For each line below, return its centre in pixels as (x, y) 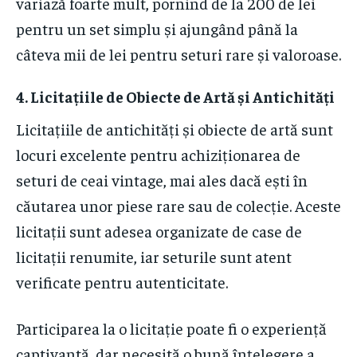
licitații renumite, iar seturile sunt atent (154, 257)
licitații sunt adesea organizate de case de (159, 231)
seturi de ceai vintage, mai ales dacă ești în (162, 180)
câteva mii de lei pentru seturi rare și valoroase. (178, 54)
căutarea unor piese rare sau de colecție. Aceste (178, 206)
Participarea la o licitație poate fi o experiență (171, 328)
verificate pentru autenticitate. (122, 282)
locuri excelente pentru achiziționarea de (158, 155)
